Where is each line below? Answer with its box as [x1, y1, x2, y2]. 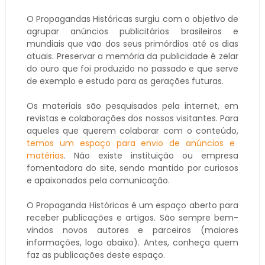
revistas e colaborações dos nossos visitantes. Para [26, 112, 239, 124]
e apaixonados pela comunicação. [26, 174, 170, 186]
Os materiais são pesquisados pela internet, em [26, 99, 239, 112]
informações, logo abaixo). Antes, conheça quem [26, 236, 239, 248]
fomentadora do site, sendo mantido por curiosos [26, 161, 239, 174]
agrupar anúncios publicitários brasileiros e [26, 25, 239, 37]
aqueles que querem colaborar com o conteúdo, [26, 124, 239, 137]
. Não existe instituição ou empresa [63, 149, 239, 161]
